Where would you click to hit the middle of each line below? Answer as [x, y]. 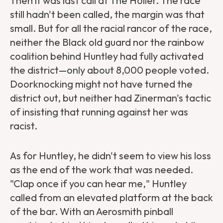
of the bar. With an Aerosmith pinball [92, 212]
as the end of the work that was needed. [102, 170]
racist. [25, 126]
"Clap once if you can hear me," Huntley [98, 184]
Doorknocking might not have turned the [101, 84]
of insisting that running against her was [99, 112]
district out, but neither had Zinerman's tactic [111, 98]
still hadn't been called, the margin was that [107, 14]
